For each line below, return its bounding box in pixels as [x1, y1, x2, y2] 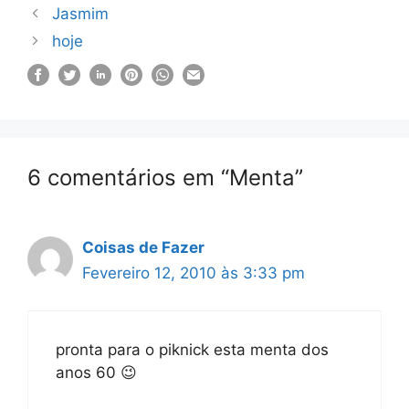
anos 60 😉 [56, 362, 137, 382]
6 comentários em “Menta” [27, 164, 303, 191]
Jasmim [52, 5, 110, 23]
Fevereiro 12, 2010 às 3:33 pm [82, 264, 305, 282]
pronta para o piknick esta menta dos [56, 340, 329, 359]
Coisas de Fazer [82, 238, 204, 257]
